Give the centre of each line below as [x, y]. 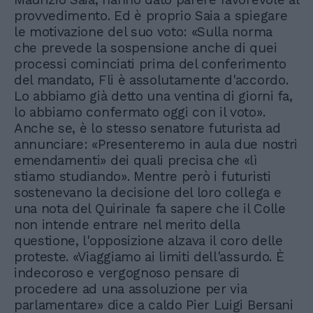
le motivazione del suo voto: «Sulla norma [143, 31]
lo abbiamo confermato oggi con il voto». [140, 112]
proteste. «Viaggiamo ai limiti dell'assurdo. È [149, 256]
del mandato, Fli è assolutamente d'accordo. [151, 80]
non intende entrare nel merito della [127, 224]
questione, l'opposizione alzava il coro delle [148, 240]
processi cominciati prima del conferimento [150, 64]
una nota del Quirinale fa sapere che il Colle [150, 208]
